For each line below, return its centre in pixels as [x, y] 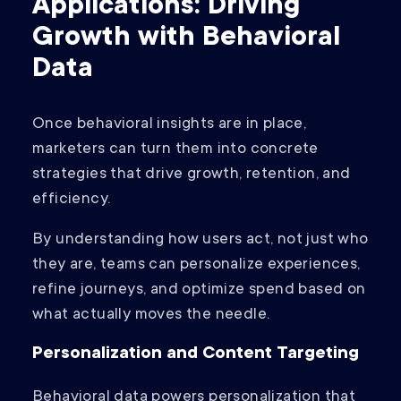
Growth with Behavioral [186, 39]
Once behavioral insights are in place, [170, 125]
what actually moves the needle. [151, 316]
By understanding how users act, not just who [200, 240]
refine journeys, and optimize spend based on [199, 290]
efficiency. [73, 200]
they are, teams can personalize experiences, [196, 265]
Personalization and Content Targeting [196, 355]
